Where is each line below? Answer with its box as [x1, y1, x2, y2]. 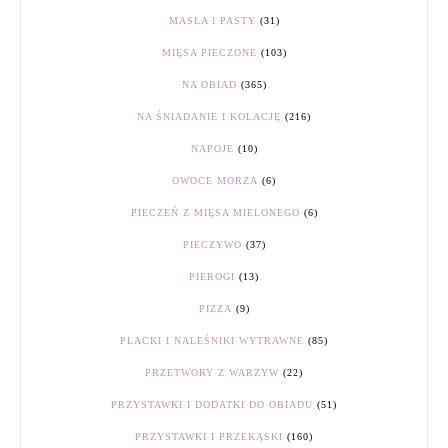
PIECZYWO [182, 239, 242, 251]
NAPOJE [190, 143, 234, 155]
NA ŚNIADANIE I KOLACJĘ [137, 111, 281, 123]
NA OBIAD [181, 79, 237, 91]
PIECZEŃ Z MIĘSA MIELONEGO [130, 207, 300, 219]
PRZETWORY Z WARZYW [145, 367, 279, 379]
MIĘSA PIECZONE [161, 47, 257, 59]
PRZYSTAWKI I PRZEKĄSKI [135, 431, 283, 443]
